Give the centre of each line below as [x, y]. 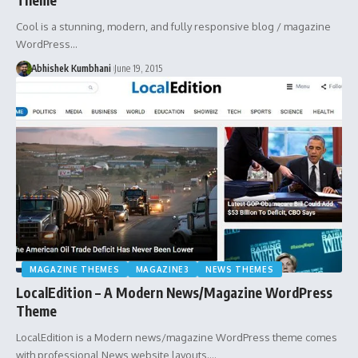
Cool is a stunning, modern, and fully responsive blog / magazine [173, 26]
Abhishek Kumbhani [71, 68]
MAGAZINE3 [162, 269]
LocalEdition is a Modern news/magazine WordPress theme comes [177, 337]
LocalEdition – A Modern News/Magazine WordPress [174, 292]
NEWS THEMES [239, 269]
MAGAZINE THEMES [75, 269]
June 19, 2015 [138, 68]
